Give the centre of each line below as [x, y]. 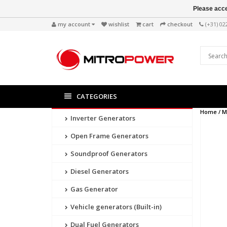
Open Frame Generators [109, 136]
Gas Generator [93, 189]
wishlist [119, 24]
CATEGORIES [97, 97]
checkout [180, 24]
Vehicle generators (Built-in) [115, 207]
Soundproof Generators [108, 154]
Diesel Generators [99, 172]
